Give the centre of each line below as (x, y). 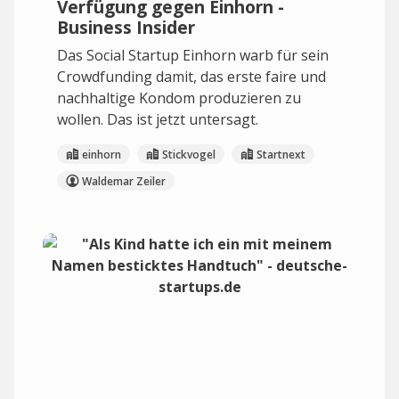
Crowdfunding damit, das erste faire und (191, 77)
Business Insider (126, 27)
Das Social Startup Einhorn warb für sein (193, 55)
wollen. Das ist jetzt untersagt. (158, 119)
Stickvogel (189, 154)
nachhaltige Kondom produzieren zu (179, 98)
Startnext (281, 154)
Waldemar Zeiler (124, 181)
